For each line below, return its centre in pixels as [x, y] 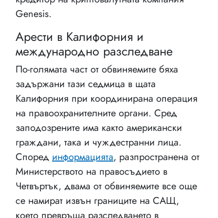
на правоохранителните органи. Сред [96, 113]
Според [34, 157]
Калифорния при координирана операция [107, 99]
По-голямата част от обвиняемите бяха [97, 69]
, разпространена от [156, 157]
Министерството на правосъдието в [91, 172]
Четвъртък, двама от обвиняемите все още [106, 186]
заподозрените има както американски [99, 128]
